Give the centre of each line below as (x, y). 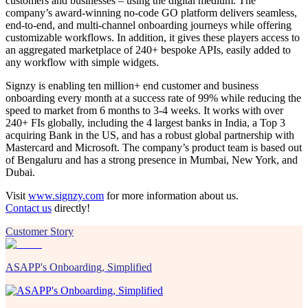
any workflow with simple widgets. (82, 63)
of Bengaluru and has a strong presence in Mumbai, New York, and (152, 160)
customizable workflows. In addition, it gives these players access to (153, 38)
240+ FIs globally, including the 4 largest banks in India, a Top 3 (145, 123)
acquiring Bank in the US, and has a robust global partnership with (150, 135)
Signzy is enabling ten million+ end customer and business (132, 86)
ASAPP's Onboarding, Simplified (79, 267)
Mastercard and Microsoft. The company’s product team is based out (154, 148)
